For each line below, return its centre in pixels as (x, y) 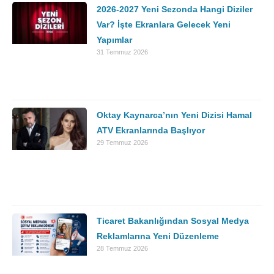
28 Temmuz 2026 (123, 248)
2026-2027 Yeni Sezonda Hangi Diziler (175, 9)
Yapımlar (115, 40)
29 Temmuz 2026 (123, 142)
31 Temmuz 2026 (123, 52)
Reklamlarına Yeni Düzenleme (158, 236)
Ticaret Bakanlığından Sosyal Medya (173, 220)
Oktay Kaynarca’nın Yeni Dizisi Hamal (175, 115)
